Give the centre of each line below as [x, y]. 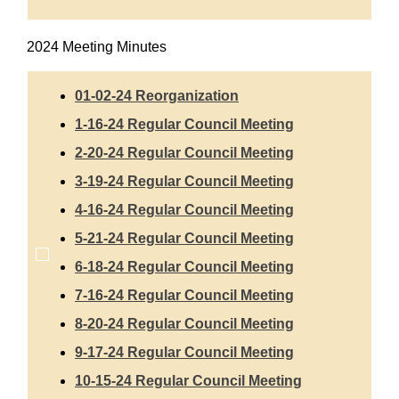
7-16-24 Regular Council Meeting [184, 295]
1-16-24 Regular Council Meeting [184, 124]
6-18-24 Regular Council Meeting [184, 266]
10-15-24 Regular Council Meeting [188, 380]
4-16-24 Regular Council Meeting [184, 209]
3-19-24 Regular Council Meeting [184, 181]
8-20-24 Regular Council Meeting [184, 323]
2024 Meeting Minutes [97, 47]
